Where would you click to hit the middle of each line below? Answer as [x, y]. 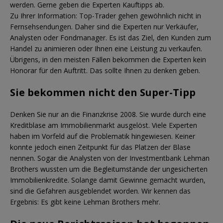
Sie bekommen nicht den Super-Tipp [103, 92]
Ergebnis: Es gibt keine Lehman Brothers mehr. [85, 202]
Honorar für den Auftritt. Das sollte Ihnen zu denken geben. [105, 70]
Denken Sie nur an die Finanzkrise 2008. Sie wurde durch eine [108, 114]
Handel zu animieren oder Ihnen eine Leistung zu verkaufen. [106, 48]
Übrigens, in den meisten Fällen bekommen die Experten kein [108, 59]
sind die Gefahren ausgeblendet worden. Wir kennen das [100, 191]
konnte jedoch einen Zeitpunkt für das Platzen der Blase [100, 147]
